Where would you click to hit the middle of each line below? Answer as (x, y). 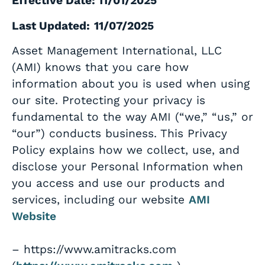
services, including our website (100, 200)
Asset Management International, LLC (117, 51)
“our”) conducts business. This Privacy (119, 134)
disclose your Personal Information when (127, 167)
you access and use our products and (118, 183)
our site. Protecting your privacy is (109, 101)
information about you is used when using (131, 84)
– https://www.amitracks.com (94, 250)
